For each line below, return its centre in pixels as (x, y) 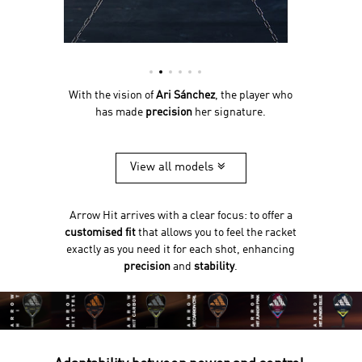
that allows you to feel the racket (217, 233)
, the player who (254, 95)
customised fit (101, 233)
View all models (172, 168)
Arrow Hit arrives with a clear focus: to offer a (181, 216)
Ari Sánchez (186, 95)
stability (215, 267)
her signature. (229, 112)
